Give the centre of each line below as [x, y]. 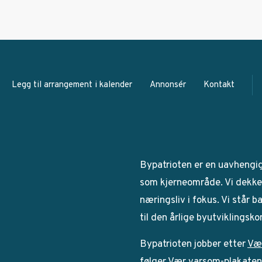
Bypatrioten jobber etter [194, 245]
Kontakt [219, 85]
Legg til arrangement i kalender [72, 85]
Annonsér [168, 85]
